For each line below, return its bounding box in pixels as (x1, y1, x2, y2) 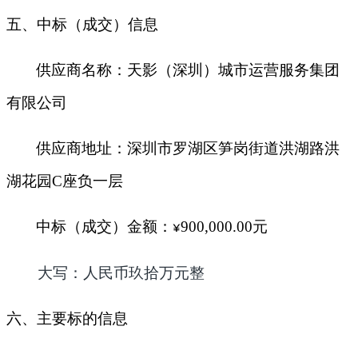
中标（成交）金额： (36, 217, 173, 235)
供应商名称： (36, 61, 127, 78)
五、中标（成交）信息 (6, 15, 158, 33)
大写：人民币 (38, 264, 129, 281)
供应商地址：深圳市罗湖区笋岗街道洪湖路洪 (36, 139, 340, 157)
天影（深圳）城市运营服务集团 (127, 61, 340, 78)
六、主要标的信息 (6, 309, 128, 327)
